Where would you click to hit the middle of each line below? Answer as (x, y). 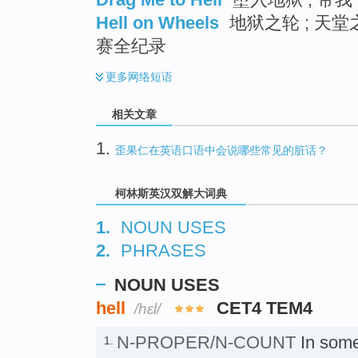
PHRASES (163, 250)
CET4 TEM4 (265, 308)
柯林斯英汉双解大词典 (171, 194)
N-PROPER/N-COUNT (206, 342)
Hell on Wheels (157, 22)
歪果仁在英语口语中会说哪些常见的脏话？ (221, 150)
